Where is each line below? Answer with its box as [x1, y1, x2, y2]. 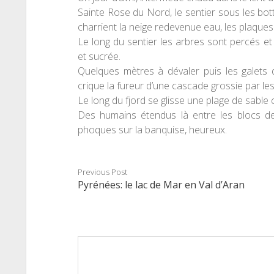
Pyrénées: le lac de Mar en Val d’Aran [77, 178, 245, 191]
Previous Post [77, 166, 127, 177]
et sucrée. [77, 50, 120, 63]
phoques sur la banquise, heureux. [77, 123, 227, 136]
